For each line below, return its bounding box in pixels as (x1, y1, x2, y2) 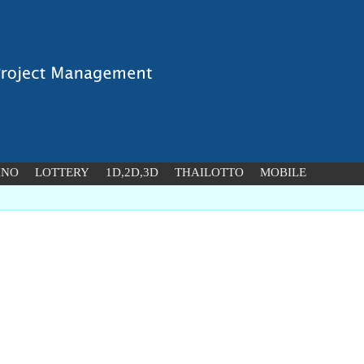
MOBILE (260, 166, 306, 179)
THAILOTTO (175, 166, 244, 179)
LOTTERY (35, 166, 89, 179)
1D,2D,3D (106, 166, 158, 179)
